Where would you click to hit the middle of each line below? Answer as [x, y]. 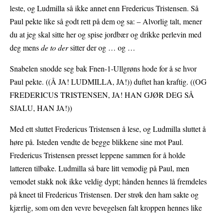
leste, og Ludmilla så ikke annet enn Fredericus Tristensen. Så [104, 8]
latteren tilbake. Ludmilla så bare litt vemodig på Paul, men [100, 168]
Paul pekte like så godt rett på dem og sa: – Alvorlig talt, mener [106, 21]
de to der [54, 48]
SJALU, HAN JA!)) [41, 108]
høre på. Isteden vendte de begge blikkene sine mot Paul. [97, 142]
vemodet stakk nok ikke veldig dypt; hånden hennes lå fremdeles [108, 182]
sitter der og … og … [102, 48]
